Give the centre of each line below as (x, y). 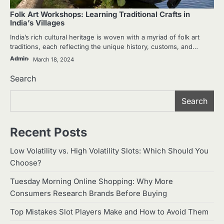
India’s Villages (37, 23)
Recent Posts (48, 132)
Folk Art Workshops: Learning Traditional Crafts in (100, 14)
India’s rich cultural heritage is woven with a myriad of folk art (105, 37)
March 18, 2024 (53, 59)
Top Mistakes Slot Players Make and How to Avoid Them (109, 212)
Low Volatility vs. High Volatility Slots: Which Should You (109, 151)
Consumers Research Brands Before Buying (88, 193)
